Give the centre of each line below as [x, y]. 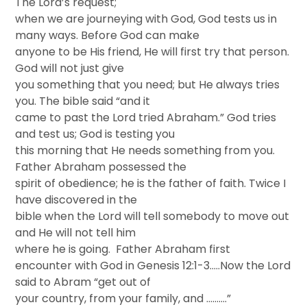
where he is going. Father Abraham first [123, 249]
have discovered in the [76, 200]
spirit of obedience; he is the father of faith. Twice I [151, 183]
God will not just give [70, 68]
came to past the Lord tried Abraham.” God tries [146, 118]
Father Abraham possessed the [101, 167]
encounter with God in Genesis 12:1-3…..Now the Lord [153, 266]
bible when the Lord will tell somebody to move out [152, 216]
